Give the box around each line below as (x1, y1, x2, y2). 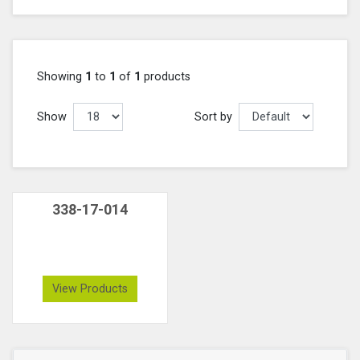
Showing (37, 69, 85, 84)
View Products (52, 281, 128, 296)
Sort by (194, 109, 232, 124)
